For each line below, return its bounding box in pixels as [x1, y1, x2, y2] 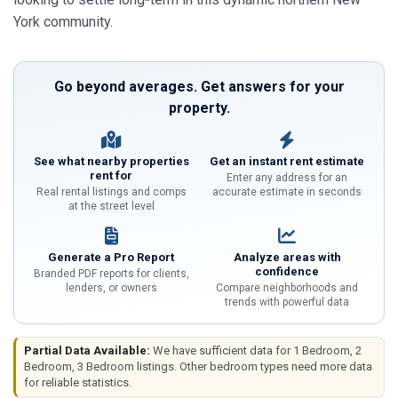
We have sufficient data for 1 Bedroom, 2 [150, 344, 362, 357]
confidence [255, 264, 319, 278]
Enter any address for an [227, 171, 347, 184]
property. [168, 99, 230, 116]
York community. [13, 13, 113, 30]
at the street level [68, 199, 155, 212]
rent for [90, 168, 132, 182]
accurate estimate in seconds [212, 185, 362, 198]
